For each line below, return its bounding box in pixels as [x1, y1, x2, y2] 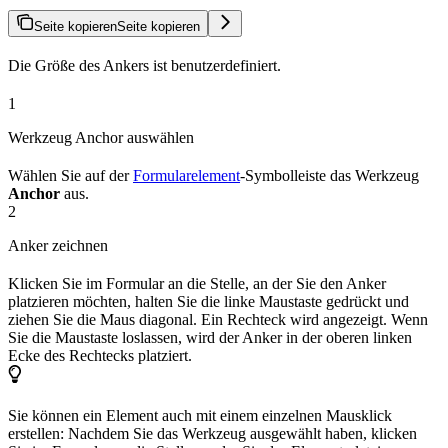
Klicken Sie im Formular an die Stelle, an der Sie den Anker [8, 275, 386, 293]
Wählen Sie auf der [8, 167, 133, 185]
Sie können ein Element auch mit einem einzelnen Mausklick [8, 407, 392, 425]
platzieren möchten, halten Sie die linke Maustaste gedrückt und [8, 293, 409, 311]
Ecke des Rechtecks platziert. [8, 347, 192, 365]
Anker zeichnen [8, 237, 108, 255]
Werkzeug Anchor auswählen [8, 129, 194, 147]
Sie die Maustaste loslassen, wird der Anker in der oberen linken [8, 329, 412, 347]
